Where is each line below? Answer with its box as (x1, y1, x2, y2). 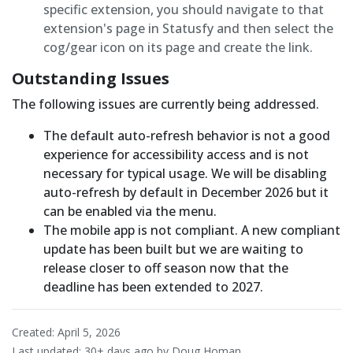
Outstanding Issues (12, 68, 169, 89)
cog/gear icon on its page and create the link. (43, 39, 313, 56)
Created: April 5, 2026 (12, 325, 121, 340)
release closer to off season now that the (43, 259, 288, 277)
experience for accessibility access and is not (43, 146, 309, 163)
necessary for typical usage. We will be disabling (43, 165, 327, 182)
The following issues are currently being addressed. (12, 95, 319, 113)
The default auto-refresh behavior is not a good (43, 127, 330, 144)
